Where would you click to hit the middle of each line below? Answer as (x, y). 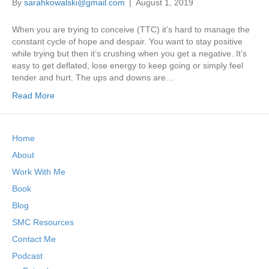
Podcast (27, 256)
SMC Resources (43, 222)
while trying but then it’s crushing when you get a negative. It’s (129, 54)
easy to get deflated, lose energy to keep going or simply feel (128, 66)
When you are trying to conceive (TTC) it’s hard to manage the (131, 30)
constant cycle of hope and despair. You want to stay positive (127, 42)
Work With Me (39, 172)
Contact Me (34, 239)
